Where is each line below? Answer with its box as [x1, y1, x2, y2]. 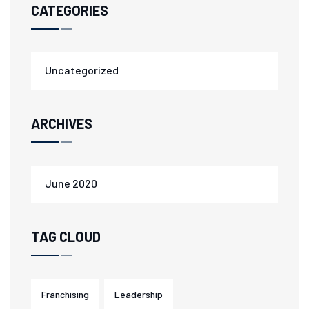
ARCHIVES [31, 115, 92, 132]
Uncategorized [45, 63, 119, 77]
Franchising [41, 288, 89, 300]
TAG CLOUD [31, 228, 101, 245]
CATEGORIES [31, 2, 108, 19]
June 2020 [45, 177, 97, 190]
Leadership [114, 288, 163, 300]
